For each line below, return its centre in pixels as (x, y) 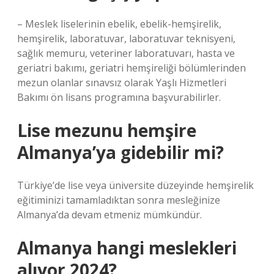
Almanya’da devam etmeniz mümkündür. (109, 215)
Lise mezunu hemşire (107, 130)
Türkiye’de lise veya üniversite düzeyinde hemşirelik (135, 185)
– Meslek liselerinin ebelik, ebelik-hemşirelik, (119, 24)
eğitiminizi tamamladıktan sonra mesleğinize (119, 200)
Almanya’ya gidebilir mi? (120, 152)
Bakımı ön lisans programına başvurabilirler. (119, 97)
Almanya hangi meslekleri (127, 248)
